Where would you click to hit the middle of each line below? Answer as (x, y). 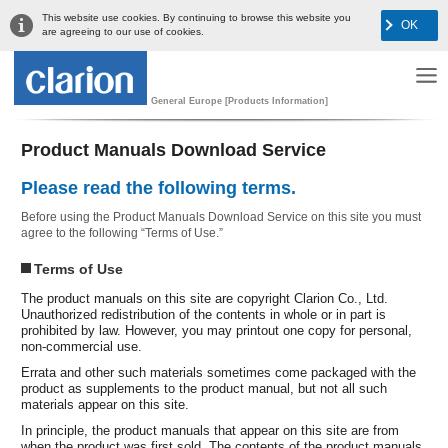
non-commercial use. (81, 346)
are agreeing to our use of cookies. (123, 31)
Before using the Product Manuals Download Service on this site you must (221, 216)
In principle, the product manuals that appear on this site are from (210, 430)
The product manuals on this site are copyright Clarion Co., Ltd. (204, 298)
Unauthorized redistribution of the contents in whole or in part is (203, 314)
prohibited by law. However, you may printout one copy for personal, (216, 330)
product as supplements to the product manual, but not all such (204, 388)
